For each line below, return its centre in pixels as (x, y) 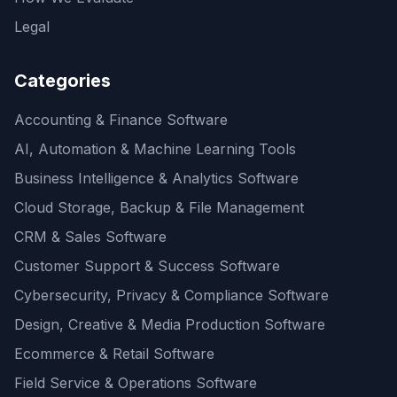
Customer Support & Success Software (147, 265)
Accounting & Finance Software (121, 119)
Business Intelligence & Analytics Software (156, 178)
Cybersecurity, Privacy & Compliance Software (171, 295)
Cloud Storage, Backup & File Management (159, 207)
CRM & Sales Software (90, 236)
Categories (62, 80)
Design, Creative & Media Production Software (170, 324)
